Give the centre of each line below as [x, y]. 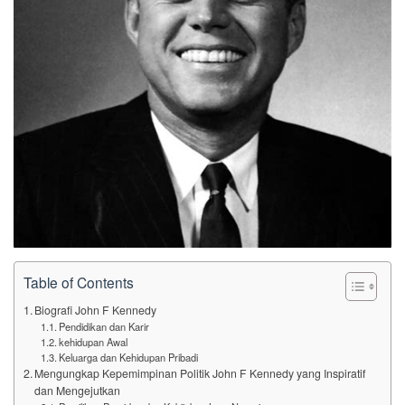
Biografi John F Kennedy [96, 310]
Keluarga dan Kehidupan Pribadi [128, 357]
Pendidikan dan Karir [104, 326]
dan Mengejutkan [78, 391]
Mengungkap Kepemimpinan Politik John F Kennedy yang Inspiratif [200, 373]
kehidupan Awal [93, 342]
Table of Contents [79, 282]
